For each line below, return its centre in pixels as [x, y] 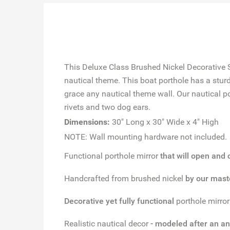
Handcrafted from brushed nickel [124, 178]
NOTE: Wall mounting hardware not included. [145, 137]
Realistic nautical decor [107, 223]
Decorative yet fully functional [120, 201]
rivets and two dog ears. [107, 107]
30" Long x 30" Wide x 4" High [164, 122]
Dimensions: [87, 122]
